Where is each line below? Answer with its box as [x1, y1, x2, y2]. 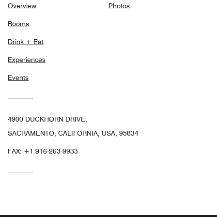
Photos [108, 1, 130, 10]
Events [8, 73, 29, 81]
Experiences [8, 55, 46, 63]
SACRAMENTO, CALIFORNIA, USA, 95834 [8, 129, 139, 137]
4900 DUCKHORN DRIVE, [8, 115, 87, 123]
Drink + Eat [8, 37, 44, 46]
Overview [8, 1, 36, 10]
